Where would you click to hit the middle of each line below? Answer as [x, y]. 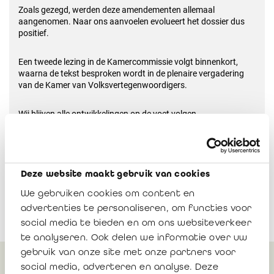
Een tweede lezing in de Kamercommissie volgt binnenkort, [128, 62]
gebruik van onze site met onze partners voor [128, 251]
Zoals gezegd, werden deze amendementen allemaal [117, 10]
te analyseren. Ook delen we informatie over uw [134, 237]
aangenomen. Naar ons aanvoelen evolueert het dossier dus [131, 21]
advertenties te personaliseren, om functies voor [136, 207]
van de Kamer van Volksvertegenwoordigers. [103, 85]
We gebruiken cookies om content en [108, 193]
